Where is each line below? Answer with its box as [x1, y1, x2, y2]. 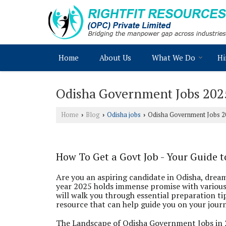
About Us [99, 52, 131, 63]
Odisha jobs [107, 110, 141, 119]
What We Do [152, 52, 195, 63]
